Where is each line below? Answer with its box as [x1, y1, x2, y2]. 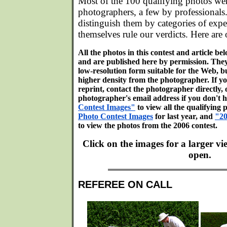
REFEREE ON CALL [78, 179, 172, 190]
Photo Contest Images [78, 112, 153, 121]
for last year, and [153, 112, 215, 121]
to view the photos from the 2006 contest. [78, 121, 217, 130]
